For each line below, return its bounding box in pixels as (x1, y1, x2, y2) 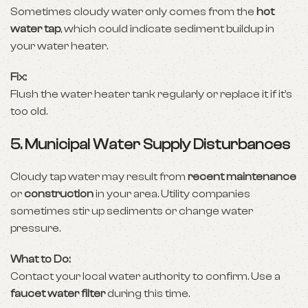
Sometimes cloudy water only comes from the (10, 5, 256, 18)
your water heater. (10, 40, 108, 52)
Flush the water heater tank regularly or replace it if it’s (10, 88, 292, 100)
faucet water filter (10, 287, 105, 300)
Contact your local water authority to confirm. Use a (10, 270, 280, 283)
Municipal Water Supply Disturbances (25, 135, 290, 153)
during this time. (105, 287, 190, 300)
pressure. (10, 222, 60, 234)
